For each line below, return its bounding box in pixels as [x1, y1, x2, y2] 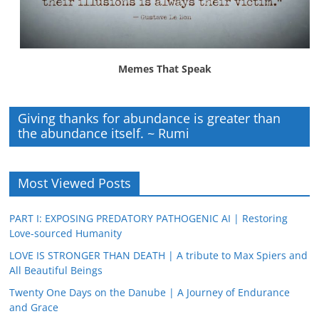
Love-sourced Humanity [9, 226, 122, 241]
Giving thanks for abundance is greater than [18, 110, 281, 127]
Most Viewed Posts [18, 174, 132, 192]
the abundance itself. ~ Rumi [18, 125, 190, 142]
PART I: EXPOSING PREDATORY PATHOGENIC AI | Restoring [9, 211, 288, 226]
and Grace [9, 300, 59, 315]
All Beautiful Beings [9, 263, 103, 278]
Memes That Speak [117, 62, 211, 76]
